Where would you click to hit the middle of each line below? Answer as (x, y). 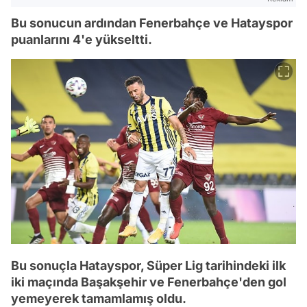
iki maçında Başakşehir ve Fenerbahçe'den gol (149, 282)
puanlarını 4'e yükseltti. (82, 40)
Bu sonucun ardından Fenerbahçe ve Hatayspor (152, 23)
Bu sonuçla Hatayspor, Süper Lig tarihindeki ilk (148, 266)
